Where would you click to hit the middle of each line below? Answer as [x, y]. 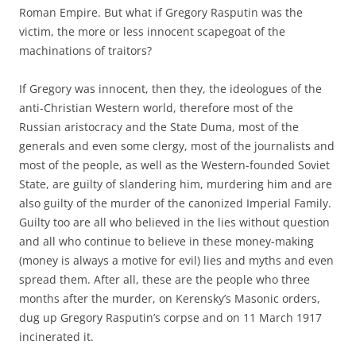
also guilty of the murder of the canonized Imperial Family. [175, 203]
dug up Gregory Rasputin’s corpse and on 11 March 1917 [170, 317]
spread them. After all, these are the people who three [164, 279]
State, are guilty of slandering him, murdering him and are [176, 184]
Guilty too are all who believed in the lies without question [174, 222]
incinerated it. [56, 336]
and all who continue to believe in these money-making [166, 241]
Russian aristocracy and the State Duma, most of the [159, 126]
